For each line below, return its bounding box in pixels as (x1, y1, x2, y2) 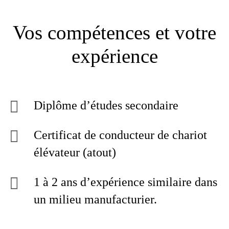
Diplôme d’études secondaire (34, 99, 181, 112)
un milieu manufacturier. (34, 193, 157, 206)
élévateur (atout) (34, 146, 116, 159)
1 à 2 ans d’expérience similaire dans (34, 175, 217, 189)
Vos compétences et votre (13, 21, 216, 43)
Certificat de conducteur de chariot (34, 128, 207, 142)
